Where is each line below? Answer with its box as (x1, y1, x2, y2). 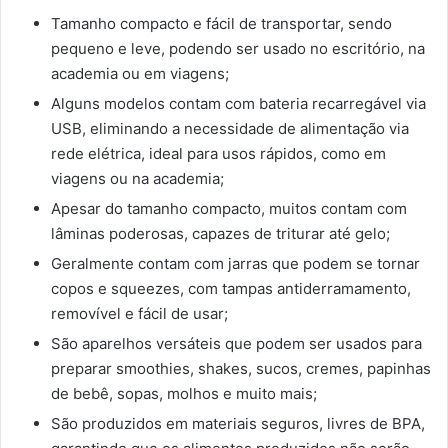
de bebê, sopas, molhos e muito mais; (51, 383, 317, 403)
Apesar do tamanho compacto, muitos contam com (51, 198, 407, 218)
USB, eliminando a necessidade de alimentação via (51, 118, 409, 138)
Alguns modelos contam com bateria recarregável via (51, 93, 426, 113)
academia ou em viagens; (51, 63, 229, 83)
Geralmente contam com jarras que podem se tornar (51, 253, 420, 273)
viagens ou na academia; (51, 168, 224, 188)
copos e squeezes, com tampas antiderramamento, (51, 278, 411, 298)
